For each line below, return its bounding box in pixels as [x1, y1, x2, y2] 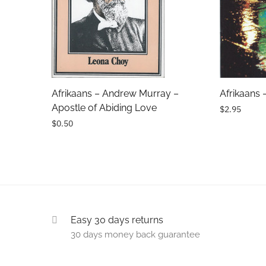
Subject [52, 21, 85, 33]
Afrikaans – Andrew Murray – [52, 87, 179, 99]
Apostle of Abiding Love [52, 102, 157, 113]
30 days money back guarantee [71, 229, 200, 240]
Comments [52, 75, 98, 87]
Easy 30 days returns [71, 214, 163, 226]
